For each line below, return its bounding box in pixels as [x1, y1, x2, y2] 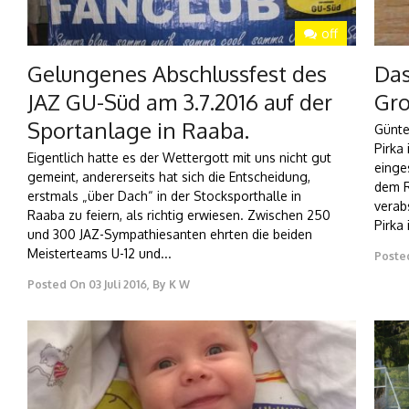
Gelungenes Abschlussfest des [27, 59, 327, 89]
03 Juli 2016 [89, 278, 147, 292]
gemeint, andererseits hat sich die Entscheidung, [27, 169, 310, 185]
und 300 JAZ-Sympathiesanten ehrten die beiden [27, 226, 312, 243]
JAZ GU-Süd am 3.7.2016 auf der [27, 88, 332, 117]
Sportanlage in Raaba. [27, 116, 249, 145]
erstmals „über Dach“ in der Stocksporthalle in [27, 188, 301, 204]
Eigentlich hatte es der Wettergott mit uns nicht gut [27, 150, 331, 166]
